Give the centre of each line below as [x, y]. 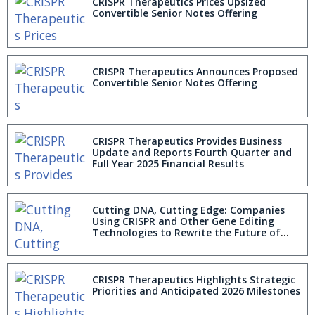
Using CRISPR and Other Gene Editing [183, 221]
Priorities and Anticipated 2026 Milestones [196, 290]
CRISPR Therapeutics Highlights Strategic [194, 279]
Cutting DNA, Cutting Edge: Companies [188, 210]
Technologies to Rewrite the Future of [186, 233]
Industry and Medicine [147, 244]
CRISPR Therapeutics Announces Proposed [195, 71]
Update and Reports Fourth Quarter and [192, 152]
